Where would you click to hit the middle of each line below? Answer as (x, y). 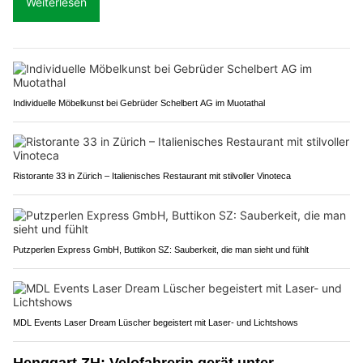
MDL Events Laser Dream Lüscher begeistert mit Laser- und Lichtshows (156, 322)
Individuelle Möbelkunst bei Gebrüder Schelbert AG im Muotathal (139, 102)
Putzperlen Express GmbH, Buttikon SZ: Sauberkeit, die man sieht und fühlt (161, 249)
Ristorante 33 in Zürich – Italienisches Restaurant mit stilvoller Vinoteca (152, 175)
